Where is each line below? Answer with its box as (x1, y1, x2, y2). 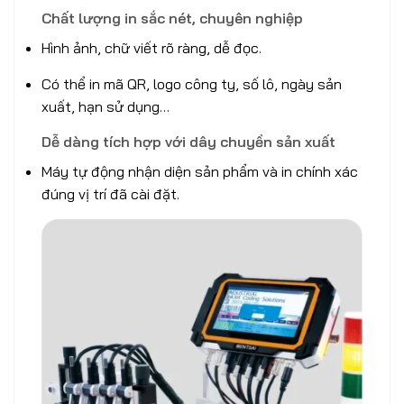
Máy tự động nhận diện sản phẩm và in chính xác (41, 162, 358, 181)
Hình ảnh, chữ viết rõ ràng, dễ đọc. (41, 39, 262, 58)
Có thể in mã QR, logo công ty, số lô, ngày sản (41, 74, 342, 93)
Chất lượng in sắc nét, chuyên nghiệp (41, 9, 303, 28)
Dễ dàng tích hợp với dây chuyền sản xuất (41, 133, 335, 151)
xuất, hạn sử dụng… (41, 96, 170, 115)
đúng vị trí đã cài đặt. (41, 185, 179, 204)
